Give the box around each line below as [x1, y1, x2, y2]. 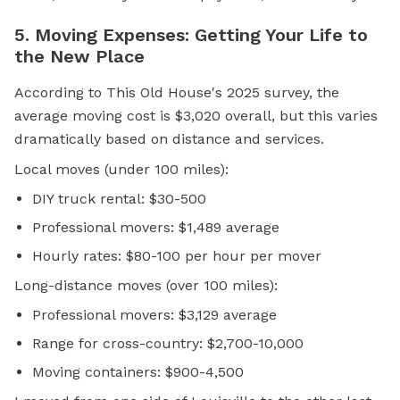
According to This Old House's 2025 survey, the [14, 84, 339, 102]
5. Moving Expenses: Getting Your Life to [14, 24, 368, 46]
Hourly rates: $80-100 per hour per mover [32, 247, 321, 265]
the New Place [14, 46, 145, 68]
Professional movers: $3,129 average [32, 306, 277, 324]
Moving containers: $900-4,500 [32, 363, 244, 381]
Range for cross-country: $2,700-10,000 [32, 335, 304, 353]
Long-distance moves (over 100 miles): [14, 277, 278, 295]
